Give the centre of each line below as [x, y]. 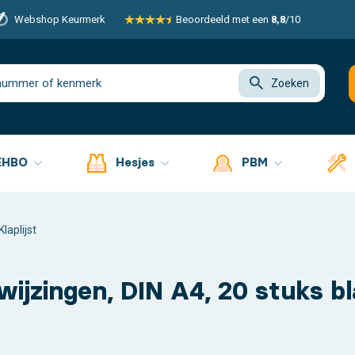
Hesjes [136, 162]
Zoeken [290, 84]
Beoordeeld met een [223, 19]
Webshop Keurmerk [59, 19]
